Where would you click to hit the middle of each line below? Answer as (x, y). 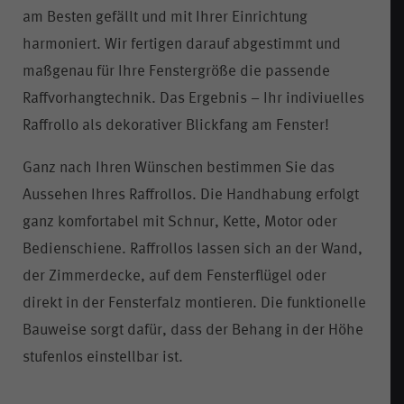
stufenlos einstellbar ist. (103, 357)
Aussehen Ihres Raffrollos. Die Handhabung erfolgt (191, 195)
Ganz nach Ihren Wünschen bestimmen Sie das (179, 168)
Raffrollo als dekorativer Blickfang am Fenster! (176, 125)
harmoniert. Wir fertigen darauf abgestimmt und (182, 44)
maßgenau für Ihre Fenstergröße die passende (176, 71)
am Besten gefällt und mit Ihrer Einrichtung (165, 17)
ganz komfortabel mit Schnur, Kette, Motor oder (180, 222)
